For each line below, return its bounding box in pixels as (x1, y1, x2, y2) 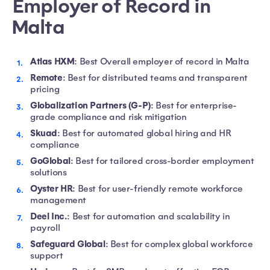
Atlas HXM (30, 55, 75, 67)
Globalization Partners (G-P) (30, 99, 151, 111)
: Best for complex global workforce (105, 239, 253, 250)
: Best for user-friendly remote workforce (72, 183, 243, 194)
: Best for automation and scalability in (67, 211, 230, 222)
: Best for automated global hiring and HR (57, 128, 231, 139)
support (30, 250, 63, 261)
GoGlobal (30, 155, 71, 167)
